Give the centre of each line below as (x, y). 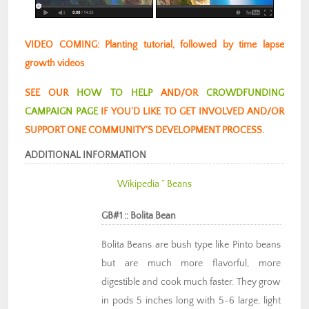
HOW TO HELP (114, 93)
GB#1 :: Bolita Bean (139, 216)
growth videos (54, 64)
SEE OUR (51, 93)
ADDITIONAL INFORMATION (86, 156)
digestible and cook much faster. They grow (191, 282)
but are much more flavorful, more (191, 264)
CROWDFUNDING (246, 93)
